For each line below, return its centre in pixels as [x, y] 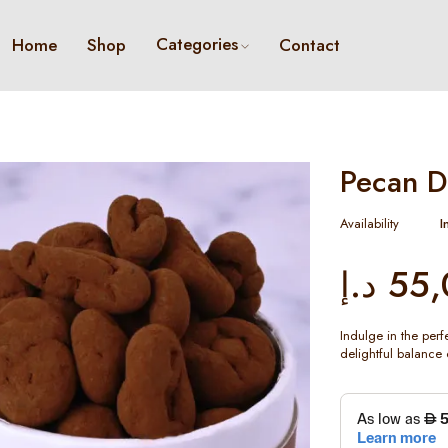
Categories [196, 43]
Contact [309, 45]
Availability [370, 223]
